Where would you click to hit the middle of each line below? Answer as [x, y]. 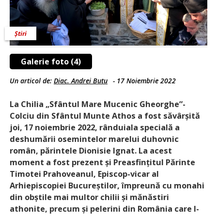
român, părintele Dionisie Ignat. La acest [91, 150]
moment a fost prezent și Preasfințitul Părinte [102, 162]
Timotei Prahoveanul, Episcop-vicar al [84, 174]
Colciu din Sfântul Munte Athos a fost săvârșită [105, 116]
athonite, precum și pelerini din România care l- [104, 209]
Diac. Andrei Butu [81, 80]
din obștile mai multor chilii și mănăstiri [89, 197]
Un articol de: [32, 80]
